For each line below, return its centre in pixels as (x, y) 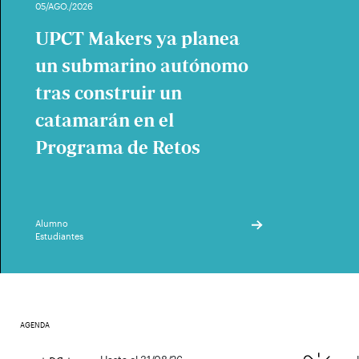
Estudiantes (59, 236)
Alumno (52, 223)
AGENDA (35, 325)
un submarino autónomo (142, 66)
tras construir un (109, 93)
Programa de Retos (118, 147)
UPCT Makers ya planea (137, 38)
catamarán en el (105, 120)
